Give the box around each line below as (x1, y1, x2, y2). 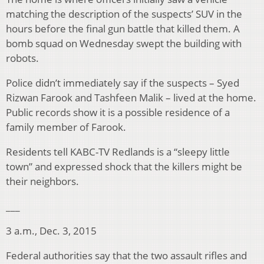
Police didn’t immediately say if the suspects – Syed (6, 76, 239, 90)
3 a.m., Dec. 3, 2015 (6, 224, 97, 238)
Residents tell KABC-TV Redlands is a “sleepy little (6, 145, 230, 159)
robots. (6, 51, 39, 65)
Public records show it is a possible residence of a (6, 105, 230, 120)
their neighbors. (6, 174, 79, 189)
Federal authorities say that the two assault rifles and (6, 249, 247, 263)
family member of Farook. (6, 120, 126, 134)
